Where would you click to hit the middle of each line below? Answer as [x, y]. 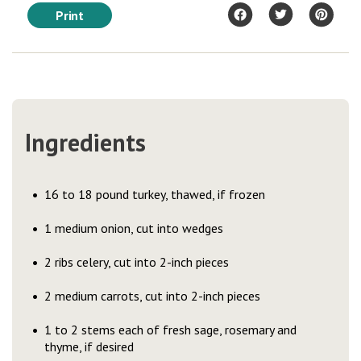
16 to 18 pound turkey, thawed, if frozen [159, 194]
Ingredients [85, 142]
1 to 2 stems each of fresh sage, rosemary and [170, 330]
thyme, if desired [93, 346]
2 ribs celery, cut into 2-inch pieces [141, 262]
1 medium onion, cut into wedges [138, 228]
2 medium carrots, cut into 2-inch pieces [156, 296]
